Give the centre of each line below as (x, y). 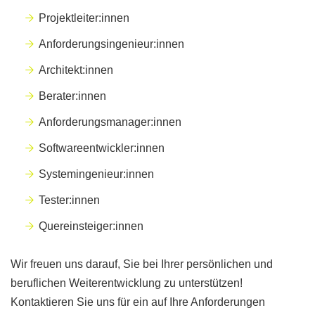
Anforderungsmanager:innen (110, 122)
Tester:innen (69, 200)
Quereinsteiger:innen (91, 226)
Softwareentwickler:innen (102, 148)
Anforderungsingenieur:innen (111, 44)
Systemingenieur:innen (96, 174)
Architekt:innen (76, 70)
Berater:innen (72, 96)
